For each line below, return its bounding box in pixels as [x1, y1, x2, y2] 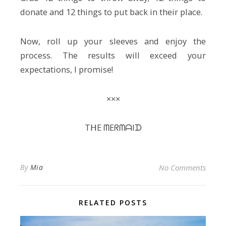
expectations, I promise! [20, 63, 113, 75]
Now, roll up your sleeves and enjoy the [20, 35, 206, 47]
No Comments [159, 162, 206, 173]
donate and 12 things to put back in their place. [20, 6, 202, 18]
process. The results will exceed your [20, 49, 206, 61]
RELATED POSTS [79, 197, 147, 207]
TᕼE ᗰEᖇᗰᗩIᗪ [84, 122, 142, 134]
